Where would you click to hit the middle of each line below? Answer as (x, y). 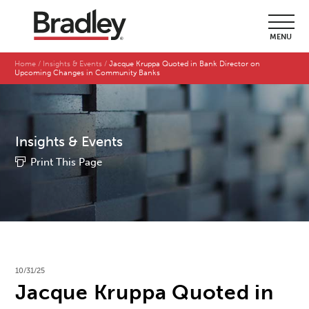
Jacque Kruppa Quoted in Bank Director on (185, 64)
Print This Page (67, 162)
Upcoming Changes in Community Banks (89, 73)
